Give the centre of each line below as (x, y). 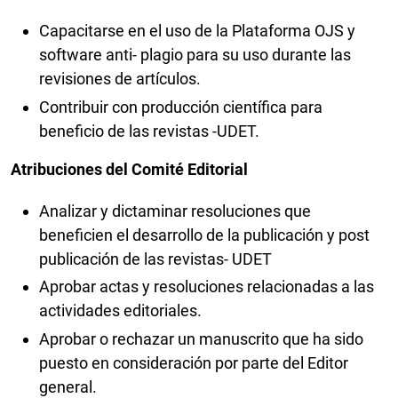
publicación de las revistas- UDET (157, 259)
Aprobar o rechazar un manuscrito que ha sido (201, 338)
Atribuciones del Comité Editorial (129, 169)
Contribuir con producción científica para (181, 107)
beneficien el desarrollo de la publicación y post (204, 235)
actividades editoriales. (122, 311)
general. (70, 386)
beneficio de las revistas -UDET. (151, 131)
